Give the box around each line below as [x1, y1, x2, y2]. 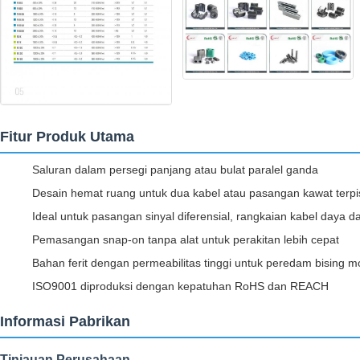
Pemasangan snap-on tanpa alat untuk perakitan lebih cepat [32, 233, 339, 247]
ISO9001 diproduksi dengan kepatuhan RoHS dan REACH [32, 280, 329, 293]
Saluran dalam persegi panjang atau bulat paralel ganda [32, 163, 318, 177]
